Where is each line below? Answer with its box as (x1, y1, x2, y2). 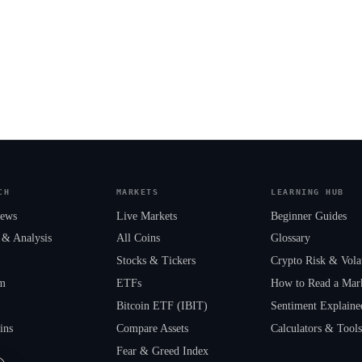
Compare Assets (116, 322, 188, 335)
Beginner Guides (271, 209, 347, 222)
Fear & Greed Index (116, 345, 208, 358)
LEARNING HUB (271, 187, 344, 197)
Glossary (271, 232, 311, 245)
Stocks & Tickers (116, 255, 196, 267)
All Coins (116, 232, 160, 245)
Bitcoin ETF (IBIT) (116, 300, 208, 313)
